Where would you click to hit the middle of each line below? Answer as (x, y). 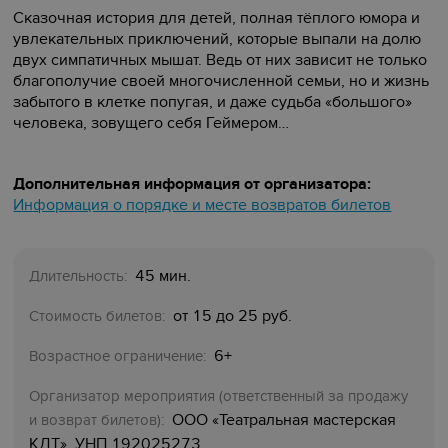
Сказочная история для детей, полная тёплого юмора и (217, 18)
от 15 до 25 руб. (233, 316)
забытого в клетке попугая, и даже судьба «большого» (213, 102)
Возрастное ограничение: (120, 356)
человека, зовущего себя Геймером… (151, 123)
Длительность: (80, 276)
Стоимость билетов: (99, 316)
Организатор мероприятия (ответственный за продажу (219, 396)
